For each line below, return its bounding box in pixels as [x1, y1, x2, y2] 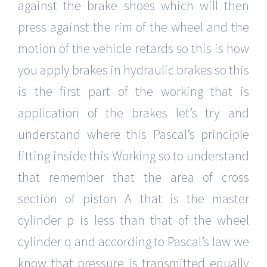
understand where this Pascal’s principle [18, 126, 249, 143]
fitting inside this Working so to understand [18, 147, 249, 164]
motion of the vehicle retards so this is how [18, 40, 249, 57]
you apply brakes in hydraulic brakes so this [18, 61, 249, 79]
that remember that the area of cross [18, 169, 249, 186]
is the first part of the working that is [18, 83, 249, 100]
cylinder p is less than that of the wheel [18, 212, 249, 229]
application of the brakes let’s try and [18, 104, 249, 122]
